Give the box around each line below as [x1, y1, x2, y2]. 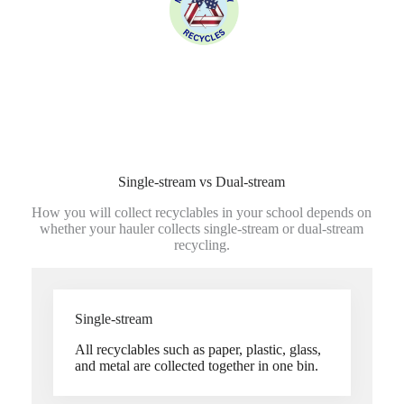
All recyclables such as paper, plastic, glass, [74, 341, 321, 357]
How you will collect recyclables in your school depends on [32, 204, 372, 220]
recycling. [173, 236, 230, 252]
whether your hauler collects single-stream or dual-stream [40, 220, 364, 236]
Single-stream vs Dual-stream [118, 173, 286, 189]
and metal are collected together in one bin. [74, 357, 318, 373]
